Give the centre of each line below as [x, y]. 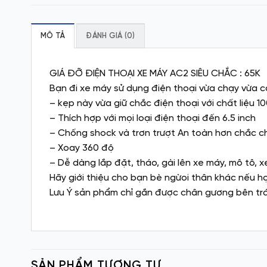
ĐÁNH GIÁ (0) [111, 36]
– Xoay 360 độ [82, 148]
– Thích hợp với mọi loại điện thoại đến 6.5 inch [154, 118]
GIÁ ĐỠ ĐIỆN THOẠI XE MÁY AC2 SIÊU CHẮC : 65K [155, 73]
